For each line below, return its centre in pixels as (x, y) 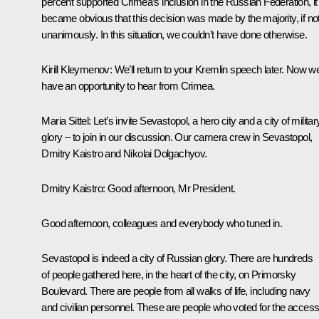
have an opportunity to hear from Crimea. (128, 85)
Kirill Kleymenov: (78, 69)
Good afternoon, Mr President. (170, 188)
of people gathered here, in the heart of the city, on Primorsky (169, 274)
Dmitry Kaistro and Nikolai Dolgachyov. (124, 153)
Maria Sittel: (67, 120)
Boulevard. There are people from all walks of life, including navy (176, 291)
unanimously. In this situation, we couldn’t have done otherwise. (174, 34)
